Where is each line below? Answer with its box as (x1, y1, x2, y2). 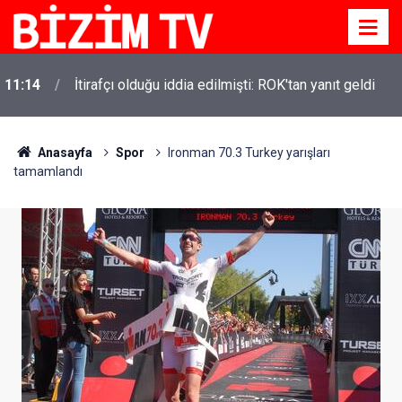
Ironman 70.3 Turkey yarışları (167, 145, 330, 160)
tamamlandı (13, 164, 83, 179)
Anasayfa (34, 145, 92, 160)
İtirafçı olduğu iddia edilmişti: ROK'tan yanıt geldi (74, 76, 375, 93)
